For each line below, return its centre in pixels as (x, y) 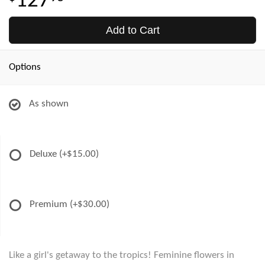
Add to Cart (132, 30)
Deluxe (44, 154)
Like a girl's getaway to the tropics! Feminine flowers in (122, 255)
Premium (50, 204)
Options (25, 67)
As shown (49, 104)
